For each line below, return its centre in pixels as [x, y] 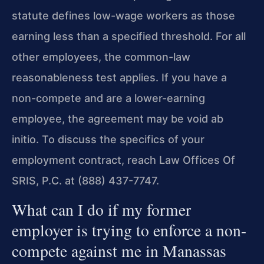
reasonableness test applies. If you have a [119, 77]
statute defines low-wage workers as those [123, 15]
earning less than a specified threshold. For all [129, 36]
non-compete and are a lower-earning [108, 98]
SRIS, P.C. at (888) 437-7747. [85, 180]
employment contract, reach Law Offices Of [123, 160]
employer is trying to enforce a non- [129, 230]
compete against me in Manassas [119, 250]
